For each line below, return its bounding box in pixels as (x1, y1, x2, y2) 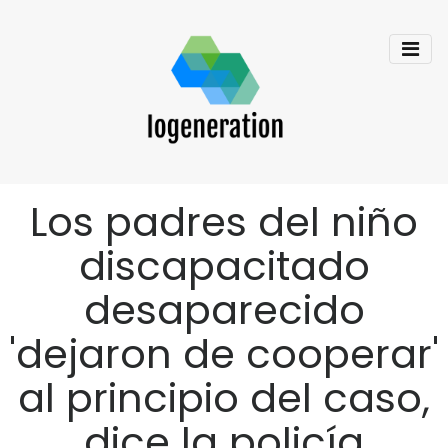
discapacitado (78, 238, 370, 294)
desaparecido (83, 282, 365, 338)
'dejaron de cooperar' (9, 326, 439, 382)
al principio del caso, (18, 370, 430, 426)
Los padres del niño (30, 194, 418, 250)
